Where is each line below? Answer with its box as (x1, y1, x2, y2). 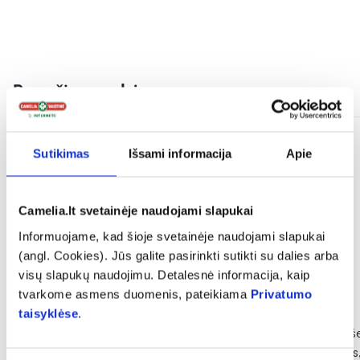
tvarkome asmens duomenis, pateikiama (18, 287, 251, 301)
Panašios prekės (13, 80, 149, 103)
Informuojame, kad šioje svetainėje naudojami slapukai (18, 229, 325, 243)
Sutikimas (33, 146, 90, 161)
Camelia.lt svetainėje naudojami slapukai (18, 203, 253, 218)
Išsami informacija (128, 146, 232, 161)
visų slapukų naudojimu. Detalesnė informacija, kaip (18, 268, 310, 281)
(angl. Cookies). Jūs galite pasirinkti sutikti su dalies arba (18, 248, 339, 262)
